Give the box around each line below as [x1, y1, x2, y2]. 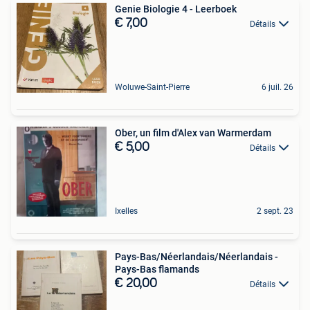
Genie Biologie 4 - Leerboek [115, 3, 237, 15]
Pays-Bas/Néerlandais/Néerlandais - [115, 251, 278, 263]
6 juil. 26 [262, 82, 293, 93]
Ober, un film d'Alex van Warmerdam [115, 127, 271, 139]
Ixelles [115, 206, 138, 217]
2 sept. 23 [257, 206, 293, 217]
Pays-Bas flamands [115, 264, 199, 275]
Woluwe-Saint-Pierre [115, 82, 190, 93]
